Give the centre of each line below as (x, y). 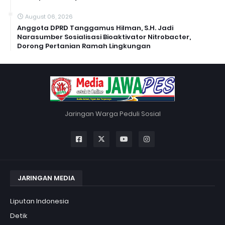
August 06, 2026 (49, 16)
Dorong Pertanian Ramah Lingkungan (84, 46)
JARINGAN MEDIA (46, 178)
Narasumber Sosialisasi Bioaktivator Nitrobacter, (104, 37)
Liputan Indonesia (39, 201)
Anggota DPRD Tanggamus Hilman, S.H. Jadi (95, 28)
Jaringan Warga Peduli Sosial (113, 114)
